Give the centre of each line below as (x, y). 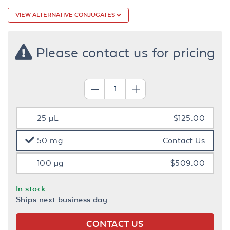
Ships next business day (62, 199)
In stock (31, 188)
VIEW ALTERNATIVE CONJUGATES (66, 15)
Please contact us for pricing (124, 52)
